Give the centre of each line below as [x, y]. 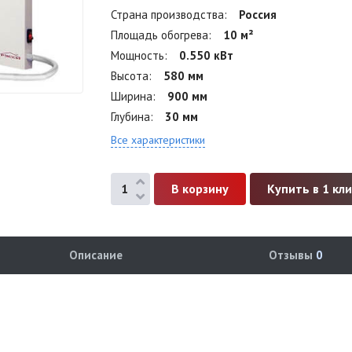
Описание [95, 255]
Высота [130, 76]
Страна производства [168, 15]
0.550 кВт [207, 55]
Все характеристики [158, 140]
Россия [258, 15]
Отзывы [292, 255]
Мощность [138, 55]
